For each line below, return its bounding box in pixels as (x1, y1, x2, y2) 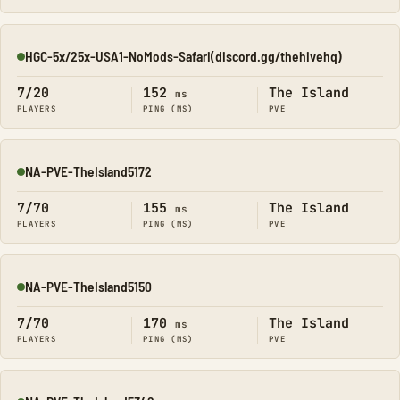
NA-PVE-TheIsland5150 (25, 278, 152, 295)
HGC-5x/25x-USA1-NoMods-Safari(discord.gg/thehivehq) (25, 47, 342, 64)
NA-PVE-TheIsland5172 (25, 162, 152, 179)
